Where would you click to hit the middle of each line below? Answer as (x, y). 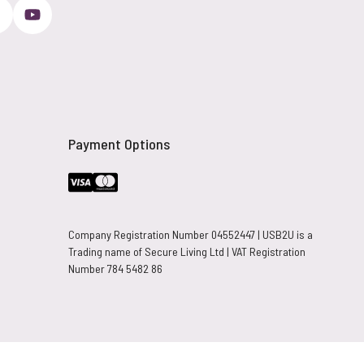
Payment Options (119, 144)
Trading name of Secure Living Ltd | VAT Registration (186, 251)
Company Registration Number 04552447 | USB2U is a (190, 234)
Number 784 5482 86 (115, 269)
